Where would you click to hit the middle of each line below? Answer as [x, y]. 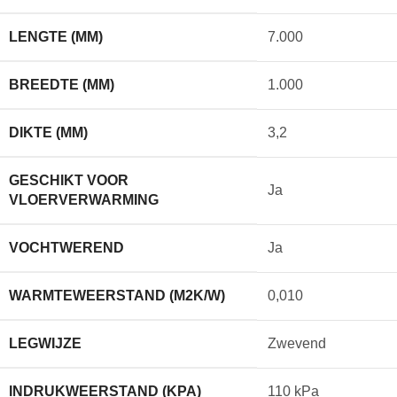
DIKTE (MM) [48, 132]
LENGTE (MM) [56, 36]
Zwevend [297, 343]
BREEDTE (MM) [62, 84]
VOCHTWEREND [66, 247]
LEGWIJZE [45, 343]
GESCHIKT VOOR [69, 180]
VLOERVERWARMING [84, 199]
